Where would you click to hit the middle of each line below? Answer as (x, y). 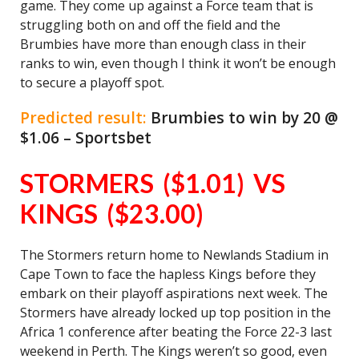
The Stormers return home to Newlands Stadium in (174, 255)
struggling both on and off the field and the (150, 25)
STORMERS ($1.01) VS (153, 183)
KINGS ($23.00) (112, 214)
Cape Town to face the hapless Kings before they (168, 274)
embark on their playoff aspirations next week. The (174, 293)
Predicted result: (85, 117)
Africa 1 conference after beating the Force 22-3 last (176, 332)
